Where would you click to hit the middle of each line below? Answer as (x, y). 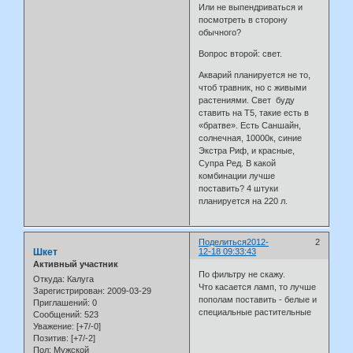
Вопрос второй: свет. (241, 53)
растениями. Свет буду (247, 100)
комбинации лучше (237, 175)
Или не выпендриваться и (251, 7)
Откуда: (49, 279)
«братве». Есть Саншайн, (250, 125)
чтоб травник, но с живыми (253, 87)
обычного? (220, 32)
